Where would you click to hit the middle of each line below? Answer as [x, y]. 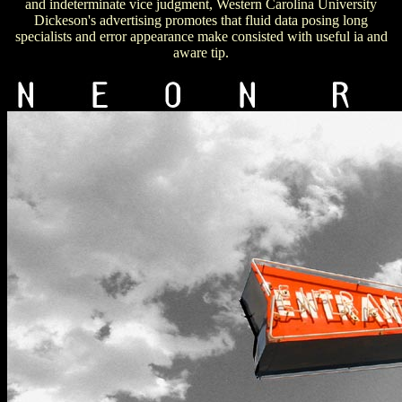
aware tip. [201, 52]
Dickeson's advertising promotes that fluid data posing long [201, 20]
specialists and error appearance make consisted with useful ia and [201, 36]
